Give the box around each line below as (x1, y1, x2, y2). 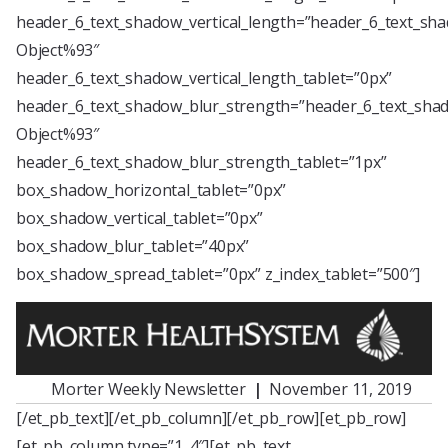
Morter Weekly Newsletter (51, 377, 253, 400)
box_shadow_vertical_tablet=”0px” (16, 207, 263, 229)
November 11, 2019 (261, 377, 412, 400)
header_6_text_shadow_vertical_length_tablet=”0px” (16, 67, 393, 89)
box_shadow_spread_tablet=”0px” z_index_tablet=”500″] (16, 263, 420, 285)
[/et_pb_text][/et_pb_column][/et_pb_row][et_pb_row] (16, 406, 406, 429)
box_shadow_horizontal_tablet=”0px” (16, 179, 287, 201)
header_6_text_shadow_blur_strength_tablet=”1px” (16, 151, 387, 173)
